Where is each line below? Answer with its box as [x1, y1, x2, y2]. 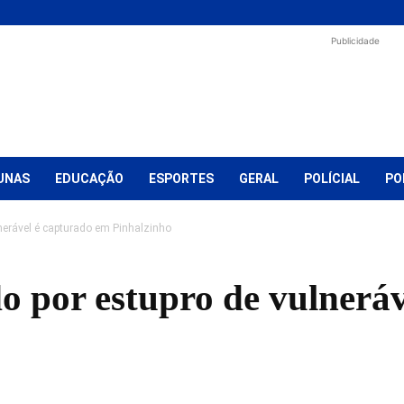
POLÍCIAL [304, 171, 360, 186]
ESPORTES [149, 171, 214, 186]
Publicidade [331, 35, 380, 46]
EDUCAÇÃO [55, 171, 124, 186]
